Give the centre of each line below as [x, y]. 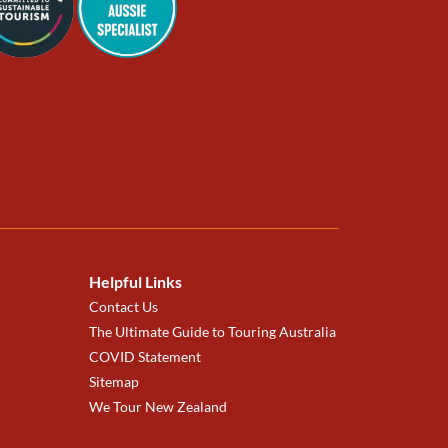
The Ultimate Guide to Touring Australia [212, 331]
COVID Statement [144, 356]
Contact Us [123, 306]
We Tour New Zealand [157, 406]
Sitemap [113, 381]
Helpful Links [135, 281]
